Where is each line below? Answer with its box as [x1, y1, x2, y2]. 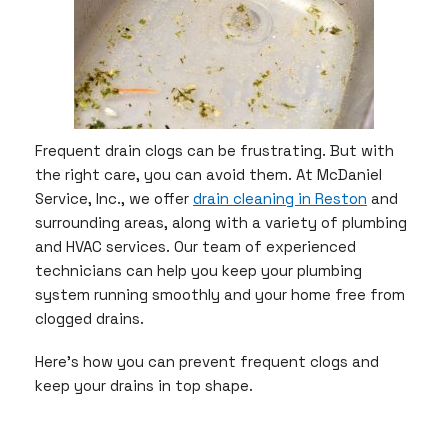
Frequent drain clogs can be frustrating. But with [35, 140, 394, 160]
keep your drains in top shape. [35, 376, 253, 396]
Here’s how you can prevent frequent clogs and [35, 352, 379, 372]
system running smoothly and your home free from [35, 284, 405, 304]
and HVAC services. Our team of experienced [35, 236, 356, 256]
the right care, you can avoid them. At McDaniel [35, 164, 382, 184]
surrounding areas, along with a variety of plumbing [35, 212, 407, 232]
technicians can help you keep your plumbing [35, 260, 362, 280]
